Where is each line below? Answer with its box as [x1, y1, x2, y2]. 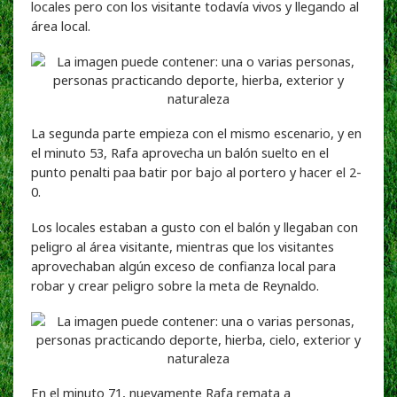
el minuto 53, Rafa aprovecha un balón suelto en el [31, 143, 329, 161]
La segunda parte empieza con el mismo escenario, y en [31, 123, 362, 142]
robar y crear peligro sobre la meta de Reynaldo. [31, 276, 319, 294]
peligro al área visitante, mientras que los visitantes [31, 237, 334, 255]
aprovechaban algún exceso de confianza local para [31, 256, 336, 275]
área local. [31, 16, 90, 35]
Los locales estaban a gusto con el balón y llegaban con [31, 217, 358, 236]
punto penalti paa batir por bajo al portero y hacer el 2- [31, 162, 362, 181]
